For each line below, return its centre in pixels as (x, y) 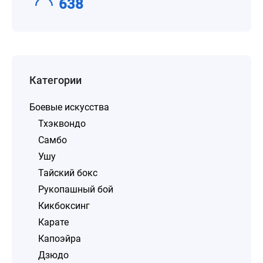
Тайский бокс (68, 173)
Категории (55, 80)
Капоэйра (60, 239)
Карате (53, 222)
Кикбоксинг (64, 206)
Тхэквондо (62, 124)
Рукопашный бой (76, 189)
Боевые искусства (69, 107)
